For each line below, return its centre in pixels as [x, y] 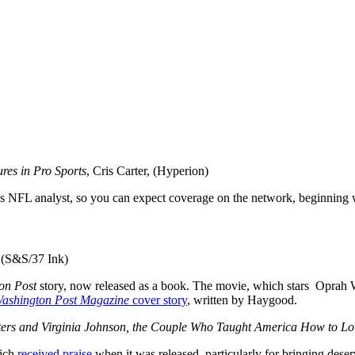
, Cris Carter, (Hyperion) [147, 170]
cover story [158, 300]
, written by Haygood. [242, 300]
